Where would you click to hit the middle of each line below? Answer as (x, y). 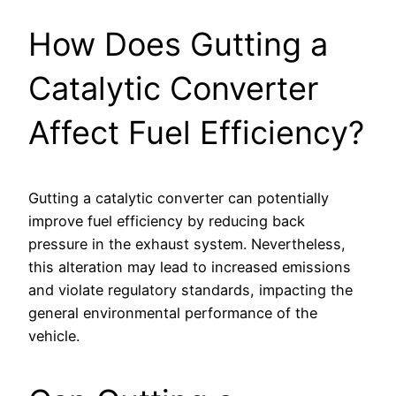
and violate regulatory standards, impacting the (190, 290)
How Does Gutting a (178, 45)
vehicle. (54, 336)
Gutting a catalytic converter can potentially (179, 198)
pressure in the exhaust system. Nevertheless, (187, 244)
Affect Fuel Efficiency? (196, 133)
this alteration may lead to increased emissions (190, 267)
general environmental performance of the (173, 313)
